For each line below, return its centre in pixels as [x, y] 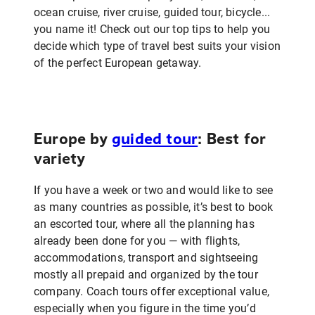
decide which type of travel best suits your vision [157, 46]
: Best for [232, 140]
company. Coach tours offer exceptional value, [152, 291]
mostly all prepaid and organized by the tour [146, 274]
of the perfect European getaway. [118, 63]
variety [60, 159]
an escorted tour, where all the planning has [144, 224]
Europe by [73, 140]
